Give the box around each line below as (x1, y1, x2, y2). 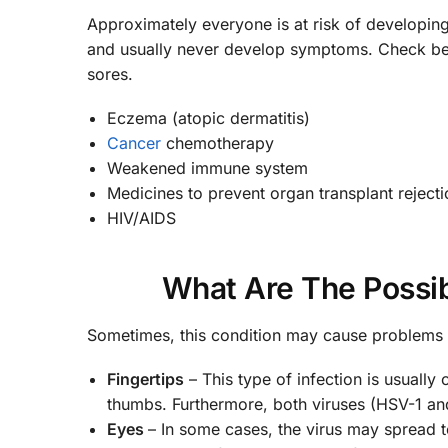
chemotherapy (161, 133, 274, 154)
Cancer (107, 133, 161, 154)
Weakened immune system (107, 158, 308, 179)
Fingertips (107, 369, 184, 390)
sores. (87, 63, 133, 84)
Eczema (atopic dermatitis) (107, 108, 310, 129)
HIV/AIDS (107, 208, 176, 229)
